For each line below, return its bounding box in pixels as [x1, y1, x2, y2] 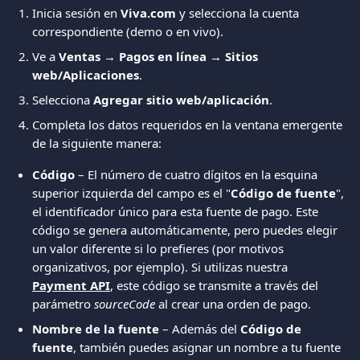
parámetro [32, 296, 94, 312]
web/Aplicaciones [32, 67, 139, 83]
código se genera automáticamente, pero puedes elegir [32, 222, 341, 238]
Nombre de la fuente [32, 321, 159, 337]
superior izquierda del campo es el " [32, 185, 231, 201]
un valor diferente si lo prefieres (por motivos [32, 240, 287, 256]
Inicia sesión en [32, 5, 121, 21]
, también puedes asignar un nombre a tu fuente [73, 339, 344, 355]
